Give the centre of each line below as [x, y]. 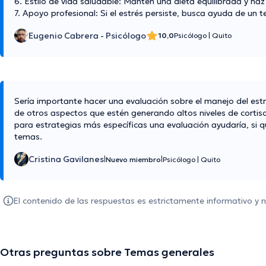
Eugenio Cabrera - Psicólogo [87, 36]
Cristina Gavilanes [66, 159]
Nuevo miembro [133, 160]
